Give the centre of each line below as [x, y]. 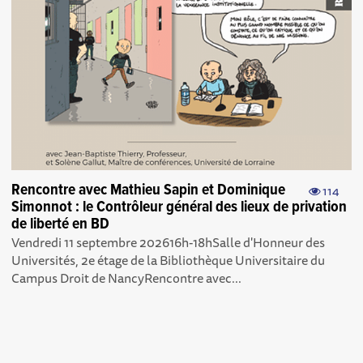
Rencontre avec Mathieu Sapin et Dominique [149, 190]
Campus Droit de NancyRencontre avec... [127, 278]
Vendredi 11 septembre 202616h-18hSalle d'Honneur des [169, 242]
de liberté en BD [61, 224]
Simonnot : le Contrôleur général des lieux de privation [179, 207]
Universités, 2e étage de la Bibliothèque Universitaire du [169, 260]
